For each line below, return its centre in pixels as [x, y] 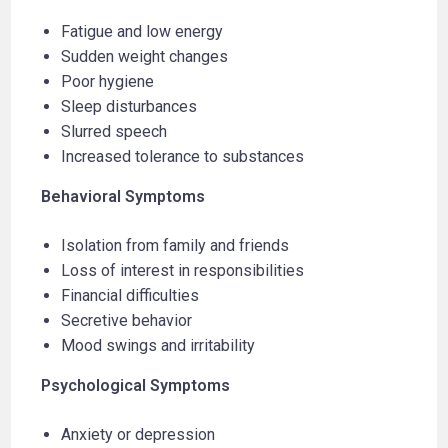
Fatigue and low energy [142, 31]
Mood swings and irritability [158, 345]
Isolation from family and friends [175, 245]
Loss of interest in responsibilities [183, 270]
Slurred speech [114, 131]
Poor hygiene [108, 81]
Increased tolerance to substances [183, 156]
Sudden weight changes [145, 56]
